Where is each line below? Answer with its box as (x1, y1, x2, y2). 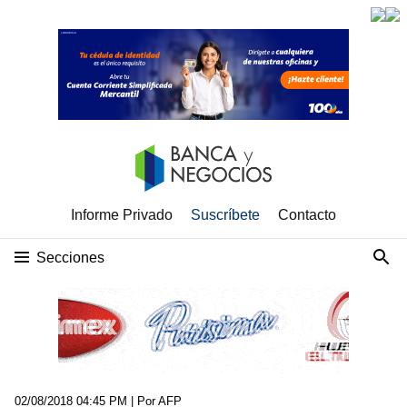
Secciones (36, 250, 104, 265)
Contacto (278, 207, 336, 223)
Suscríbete (191, 207, 260, 223)
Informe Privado (71, 207, 173, 223)
